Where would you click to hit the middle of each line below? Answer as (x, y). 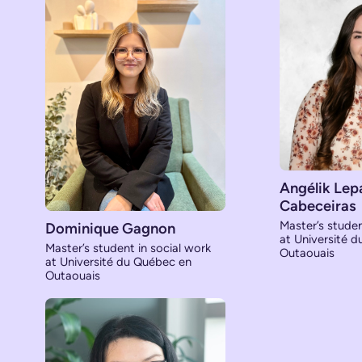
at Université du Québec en (118, 261)
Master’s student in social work (128, 248)
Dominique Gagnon (110, 228)
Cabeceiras (318, 206)
